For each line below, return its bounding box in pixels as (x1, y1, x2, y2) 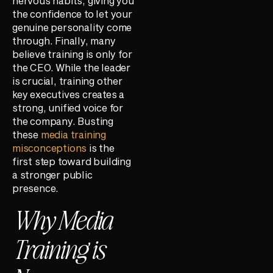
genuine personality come (12, 21, 132, 34)
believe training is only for (12, 48, 132, 60)
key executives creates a (12, 88, 125, 101)
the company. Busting (12, 115, 114, 127)
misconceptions (12, 142, 87, 154)
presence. (12, 182, 59, 194)
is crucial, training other (12, 75, 122, 87)
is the (87, 142, 115, 154)
